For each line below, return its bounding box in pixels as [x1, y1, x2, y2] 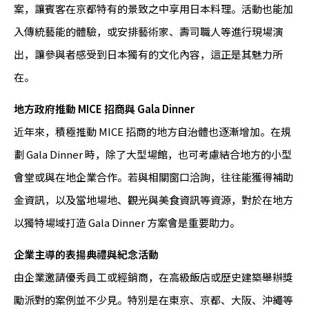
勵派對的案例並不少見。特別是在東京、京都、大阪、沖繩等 [14, 292, 293, 308]
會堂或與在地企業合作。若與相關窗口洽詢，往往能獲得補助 [14, 170, 293, 185]
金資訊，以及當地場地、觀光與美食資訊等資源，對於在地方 [14, 192, 293, 208]
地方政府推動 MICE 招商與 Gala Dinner [14, 101, 195, 117]
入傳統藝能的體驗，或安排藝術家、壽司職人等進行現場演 [14, 24, 283, 39]
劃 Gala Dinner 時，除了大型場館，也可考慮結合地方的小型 [14, 147, 292, 162]
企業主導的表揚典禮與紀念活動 [14, 247, 159, 262]
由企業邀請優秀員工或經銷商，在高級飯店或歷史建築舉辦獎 [14, 270, 293, 285]
